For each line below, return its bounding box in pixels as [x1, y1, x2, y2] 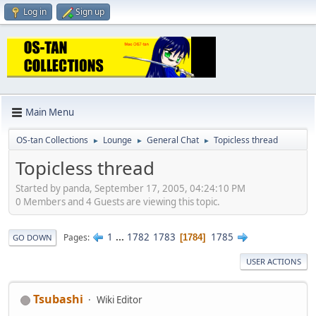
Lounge [103, 133, 132, 146]
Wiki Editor [97, 293, 142, 307]
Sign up [75, 6, 104, 18]
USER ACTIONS [246, 256, 301, 267]
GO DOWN [13, 232, 52, 243]
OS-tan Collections [16, 133, 88, 146]
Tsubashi [33, 291, 83, 308]
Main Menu [25, 106, 74, 119]
